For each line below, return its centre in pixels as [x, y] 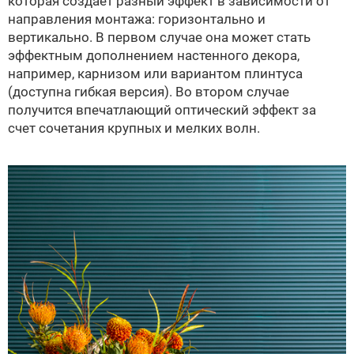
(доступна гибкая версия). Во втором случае [149, 91]
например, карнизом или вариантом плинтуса [155, 73]
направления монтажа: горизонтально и [137, 19]
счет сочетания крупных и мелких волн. [134, 128]
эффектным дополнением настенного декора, [154, 55]
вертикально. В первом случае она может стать [159, 37]
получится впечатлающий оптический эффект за [162, 109]
